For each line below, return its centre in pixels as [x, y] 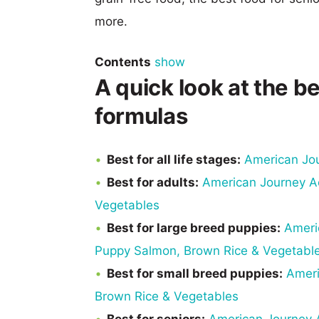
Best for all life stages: [174, 159]
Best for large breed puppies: [194, 228]
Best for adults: [153, 182]
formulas [141, 116]
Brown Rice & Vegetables [167, 296]
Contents [123, 62]
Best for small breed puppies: [195, 273]
